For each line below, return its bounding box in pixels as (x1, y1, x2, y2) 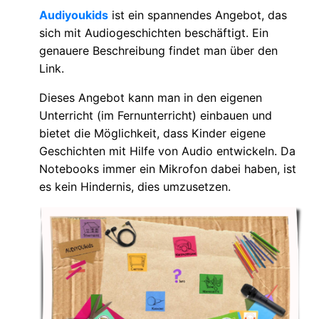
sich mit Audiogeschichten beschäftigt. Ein (39, 25, 268, 40)
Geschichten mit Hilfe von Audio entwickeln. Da (39, 143, 296, 158)
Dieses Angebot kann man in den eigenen (39, 90, 262, 105)
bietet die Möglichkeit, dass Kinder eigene (39, 125, 266, 140)
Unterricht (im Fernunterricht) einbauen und (39, 108, 272, 122)
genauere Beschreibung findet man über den (39, 43, 278, 58)
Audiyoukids (39, 7, 108, 22)
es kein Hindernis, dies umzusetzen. (39, 179, 231, 194)
